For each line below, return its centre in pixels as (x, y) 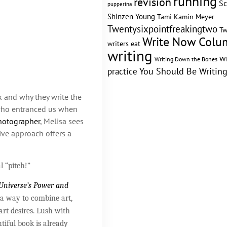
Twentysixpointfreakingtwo (162, 29)
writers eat (124, 44)
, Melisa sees (62, 121)
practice (122, 71)
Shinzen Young (131, 16)
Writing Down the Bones (186, 59)
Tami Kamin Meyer (186, 17)
